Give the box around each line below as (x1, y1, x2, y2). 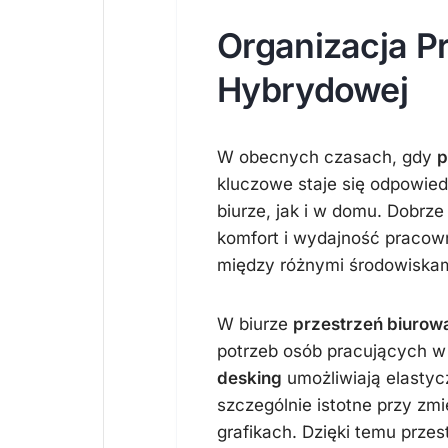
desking (217, 368, 282, 388)
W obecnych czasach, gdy (217, 147, 437, 167)
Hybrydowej (217, 69, 409, 110)
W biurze (217, 314, 293, 334)
